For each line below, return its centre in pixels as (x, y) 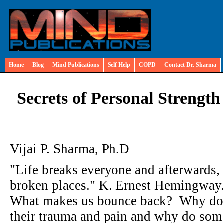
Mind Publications (76, 65)
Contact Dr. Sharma (190, 65)
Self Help (119, 65)
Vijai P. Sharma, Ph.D (69, 149)
